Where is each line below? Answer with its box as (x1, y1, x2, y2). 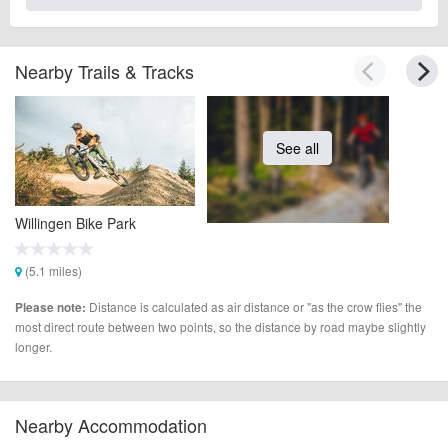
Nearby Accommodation (15, 412, 207, 439)
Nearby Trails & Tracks (15, 58, 194, 85)
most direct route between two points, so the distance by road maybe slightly (15, 318, 426, 336)
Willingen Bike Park (15, 213, 136, 234)
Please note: (15, 299, 86, 317)
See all (276, 138, 320, 159)
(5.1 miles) (22, 262, 82, 280)
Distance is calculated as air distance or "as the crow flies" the (86, 298, 422, 316)
